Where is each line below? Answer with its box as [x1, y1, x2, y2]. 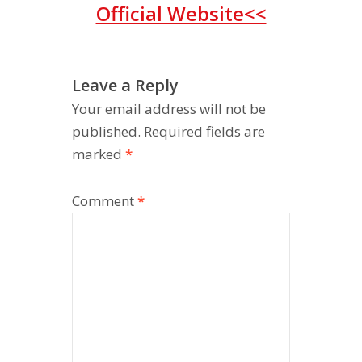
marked [72, 145, 125, 164]
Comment [72, 192, 137, 211]
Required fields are [144, 122, 265, 141]
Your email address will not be [72, 99, 266, 119]
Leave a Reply [72, 74, 179, 97]
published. [72, 122, 141, 141]
